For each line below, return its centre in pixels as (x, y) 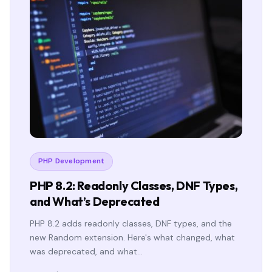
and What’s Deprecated (95, 202)
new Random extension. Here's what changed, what (132, 238)
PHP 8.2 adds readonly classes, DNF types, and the (131, 224)
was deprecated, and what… (86, 252)
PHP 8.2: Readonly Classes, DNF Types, (134, 186)
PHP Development (71, 161)
